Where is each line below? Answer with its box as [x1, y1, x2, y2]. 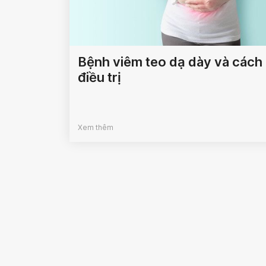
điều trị [78, 69, 121, 85]
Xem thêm [78, 123, 113, 132]
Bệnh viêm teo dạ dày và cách [78, 54, 262, 70]
